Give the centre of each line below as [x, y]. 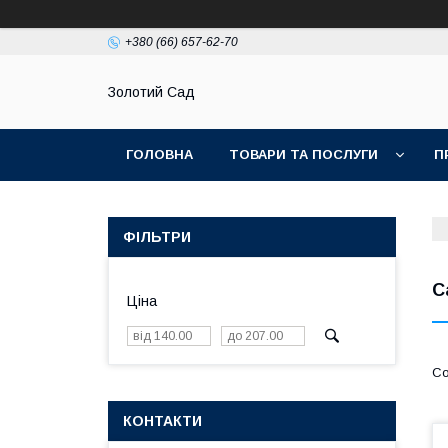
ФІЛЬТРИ [157, 237]
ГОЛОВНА [159, 154]
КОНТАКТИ [162, 421]
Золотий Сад [151, 92]
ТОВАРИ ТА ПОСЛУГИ [303, 154]
